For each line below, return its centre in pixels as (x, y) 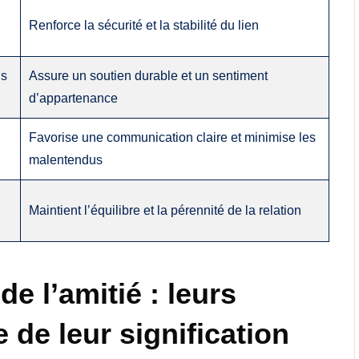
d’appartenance (74, 98)
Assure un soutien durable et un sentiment (149, 75)
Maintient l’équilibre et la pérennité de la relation (165, 210)
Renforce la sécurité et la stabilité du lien (144, 25)
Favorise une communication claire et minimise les (173, 137)
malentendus (66, 159)
